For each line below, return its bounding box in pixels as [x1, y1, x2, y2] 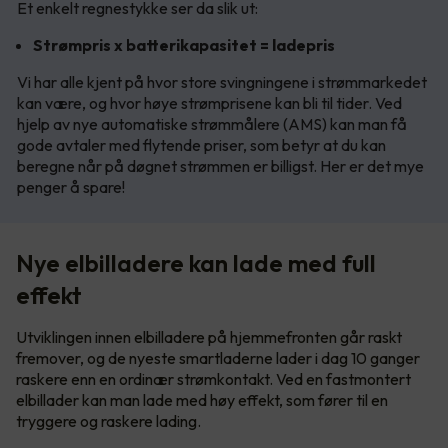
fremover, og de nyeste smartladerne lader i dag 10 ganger [16, 347, 420, 368]
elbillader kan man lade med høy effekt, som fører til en [16, 389, 388, 410]
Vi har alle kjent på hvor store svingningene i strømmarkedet [17, 71, 427, 92]
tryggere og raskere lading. [16, 410, 201, 431]
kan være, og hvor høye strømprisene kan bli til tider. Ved [17, 92, 402, 113]
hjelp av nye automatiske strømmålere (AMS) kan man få [17, 113, 407, 134]
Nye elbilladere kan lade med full [16, 247, 376, 278]
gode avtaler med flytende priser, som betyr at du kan [17, 134, 386, 155]
